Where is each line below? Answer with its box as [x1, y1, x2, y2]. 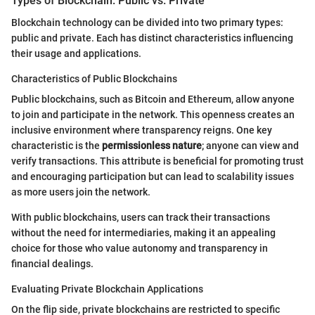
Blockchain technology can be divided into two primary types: [11, 17, 283, 29]
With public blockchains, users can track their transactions [11, 212, 270, 224]
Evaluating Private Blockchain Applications [11, 283, 203, 295]
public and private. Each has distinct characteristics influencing [11, 32, 293, 44]
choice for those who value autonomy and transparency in [11, 243, 268, 255]
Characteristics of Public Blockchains [11, 73, 177, 85]
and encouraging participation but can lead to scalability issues [11, 171, 294, 183]
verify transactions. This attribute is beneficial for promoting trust [11, 155, 304, 167]
